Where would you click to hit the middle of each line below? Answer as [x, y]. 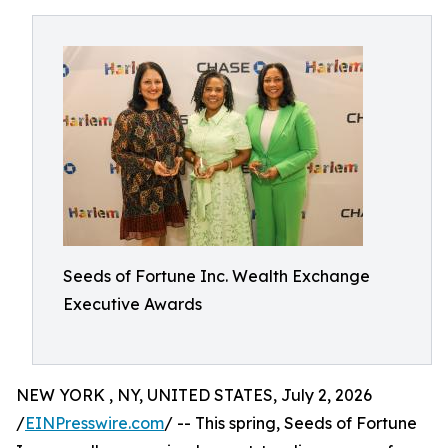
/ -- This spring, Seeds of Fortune [290, 423]
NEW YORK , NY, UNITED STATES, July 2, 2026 [194, 395]
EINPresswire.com [94, 423]
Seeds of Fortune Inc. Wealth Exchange [216, 276]
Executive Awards [132, 304]
